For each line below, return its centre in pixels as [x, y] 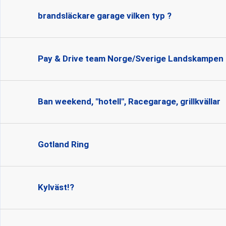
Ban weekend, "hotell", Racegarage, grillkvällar [129, 101]
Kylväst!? [56, 187]
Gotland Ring [63, 144]
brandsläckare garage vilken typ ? [105, 16]
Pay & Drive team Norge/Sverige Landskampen [131, 59]
